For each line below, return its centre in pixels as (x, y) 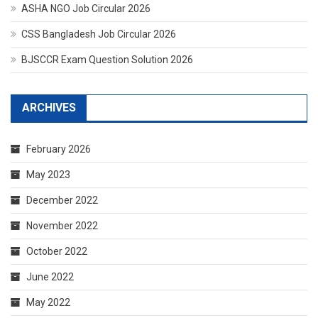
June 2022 (50, 277)
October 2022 (57, 251)
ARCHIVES (49, 108)
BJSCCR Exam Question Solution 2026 (107, 60)
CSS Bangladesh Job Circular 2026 (99, 34)
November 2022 (62, 226)
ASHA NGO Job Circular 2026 (86, 9)
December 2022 (62, 200)
